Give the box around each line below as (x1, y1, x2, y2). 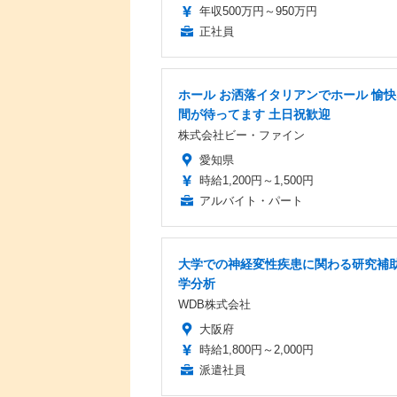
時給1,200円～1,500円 (199, 174, 314, 188)
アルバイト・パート (199, 194, 303, 208)
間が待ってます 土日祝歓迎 (178, 107, 331, 122)
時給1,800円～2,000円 (199, 343, 314, 357)
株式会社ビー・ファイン (178, 128, 305, 143)
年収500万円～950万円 (199, 4, 317, 19)
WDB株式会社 (178, 298, 251, 312)
